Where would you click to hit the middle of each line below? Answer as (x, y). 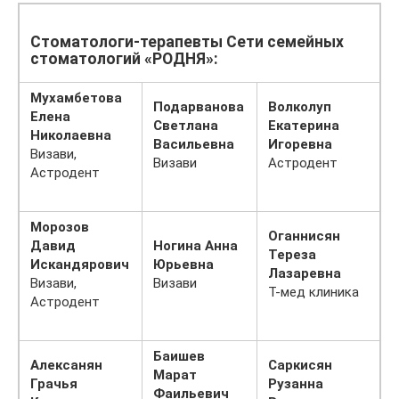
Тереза (292, 254)
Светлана (186, 125)
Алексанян (66, 365)
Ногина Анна (195, 245)
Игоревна (300, 144)
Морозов (60, 227)
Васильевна (194, 144)
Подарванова (199, 106)
